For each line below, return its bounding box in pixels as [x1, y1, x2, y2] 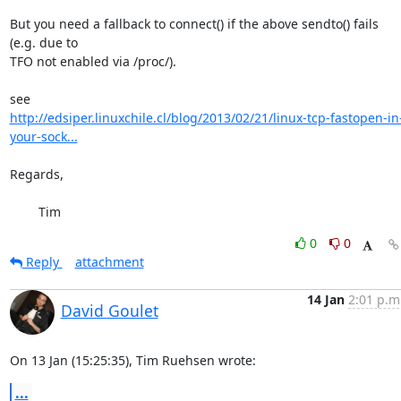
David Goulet [60, 300, 158, 321]
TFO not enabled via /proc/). [9, 53, 176, 70]
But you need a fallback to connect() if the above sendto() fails [9, 15, 379, 32]
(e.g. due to [9, 34, 81, 51]
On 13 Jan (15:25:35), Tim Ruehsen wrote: [9, 352, 256, 369]
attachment [74, 253, 144, 270]
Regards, [9, 166, 64, 183]
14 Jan [306, 291, 345, 308]
